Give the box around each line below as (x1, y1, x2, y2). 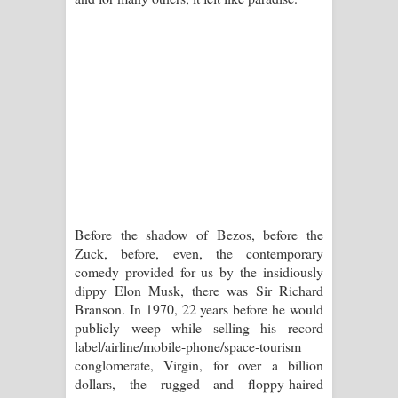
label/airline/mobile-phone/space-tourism (75, 336, 301, 355)
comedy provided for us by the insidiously (75, 261, 323, 281)
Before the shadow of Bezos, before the (75, 224, 323, 243)
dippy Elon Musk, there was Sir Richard (75, 280, 323, 299)
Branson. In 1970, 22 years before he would (75, 298, 323, 318)
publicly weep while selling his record (75, 317, 323, 337)
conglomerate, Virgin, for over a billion (75, 354, 323, 374)
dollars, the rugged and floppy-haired (75, 373, 323, 393)
